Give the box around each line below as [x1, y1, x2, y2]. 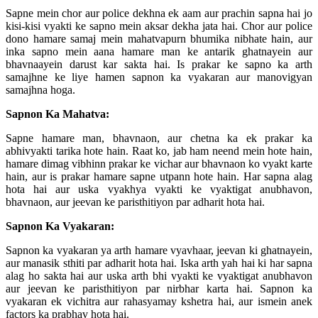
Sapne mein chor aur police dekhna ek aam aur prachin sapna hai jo [6, 6, 312, 19]
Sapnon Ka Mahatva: [6, 107, 109, 120]
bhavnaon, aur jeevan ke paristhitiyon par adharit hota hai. [6, 195, 265, 208]
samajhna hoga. [6, 83, 75, 96]
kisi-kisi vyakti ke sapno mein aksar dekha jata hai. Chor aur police [6, 19, 312, 32]
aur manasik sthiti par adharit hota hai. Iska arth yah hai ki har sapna [6, 256, 312, 269]
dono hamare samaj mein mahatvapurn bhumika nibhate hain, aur [6, 32, 312, 45]
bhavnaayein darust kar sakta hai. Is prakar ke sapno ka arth [6, 57, 312, 70]
